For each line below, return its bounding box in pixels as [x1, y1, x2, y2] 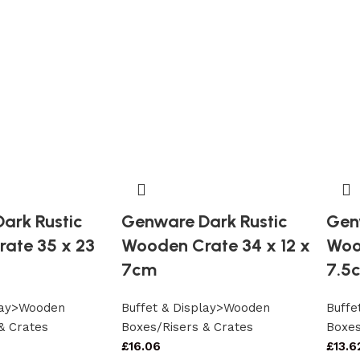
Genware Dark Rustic [121, 210, 288, 232]
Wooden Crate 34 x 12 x [121, 234, 310, 256]
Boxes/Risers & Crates [121, 319, 253, 334]
